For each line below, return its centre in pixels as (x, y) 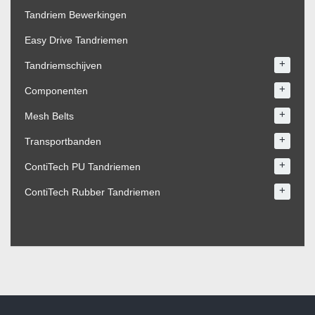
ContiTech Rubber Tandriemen (92, 192)
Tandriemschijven (63, 65)
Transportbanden (63, 141)
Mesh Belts (49, 116)
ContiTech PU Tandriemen (83, 167)
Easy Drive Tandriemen (76, 40)
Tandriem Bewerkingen (76, 15)
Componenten (56, 91)
